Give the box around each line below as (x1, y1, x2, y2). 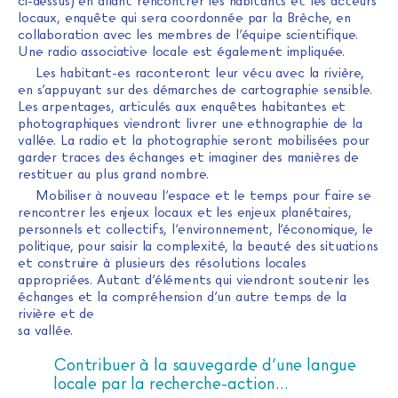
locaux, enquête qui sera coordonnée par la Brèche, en (18, 10, 352, 27)
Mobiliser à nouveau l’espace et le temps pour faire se (36, 187, 371, 204)
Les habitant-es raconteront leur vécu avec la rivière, (36, 65, 364, 82)
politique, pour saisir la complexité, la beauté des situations (18, 238, 378, 255)
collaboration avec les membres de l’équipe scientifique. (18, 27, 358, 44)
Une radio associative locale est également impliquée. (18, 44, 346, 60)
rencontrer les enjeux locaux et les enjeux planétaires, (18, 204, 352, 221)
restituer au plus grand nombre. (18, 166, 209, 183)
